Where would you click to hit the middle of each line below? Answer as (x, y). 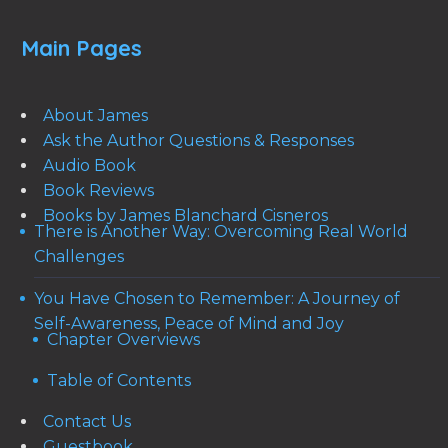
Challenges (79, 257)
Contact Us (87, 422)
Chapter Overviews (123, 340)
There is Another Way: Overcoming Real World (221, 232)
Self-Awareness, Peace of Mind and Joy (189, 324)
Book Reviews (98, 191)
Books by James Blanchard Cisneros (185, 216)
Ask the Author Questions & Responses (198, 141)
